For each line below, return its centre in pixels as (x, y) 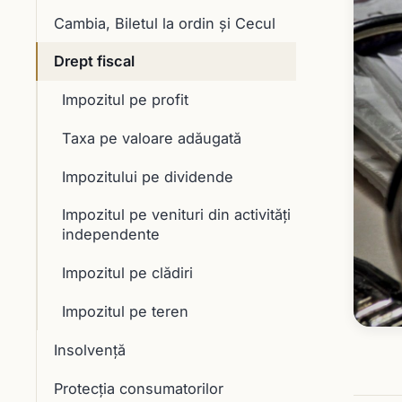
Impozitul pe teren (125, 311)
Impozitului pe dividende (147, 176)
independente (110, 235)
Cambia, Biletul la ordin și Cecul (164, 23)
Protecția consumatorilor (138, 388)
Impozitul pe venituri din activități (176, 215)
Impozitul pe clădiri (127, 273)
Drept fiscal (94, 61)
